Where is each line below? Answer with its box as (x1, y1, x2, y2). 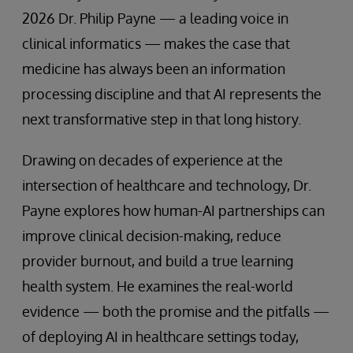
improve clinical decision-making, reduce (22, 227, 281, 244)
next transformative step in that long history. (22, 110, 301, 128)
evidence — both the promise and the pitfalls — (22, 303, 329, 320)
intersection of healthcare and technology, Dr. (22, 176, 311, 194)
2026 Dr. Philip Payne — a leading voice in (22, 9, 288, 27)
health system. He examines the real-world (22, 277, 293, 295)
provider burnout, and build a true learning (22, 252, 293, 269)
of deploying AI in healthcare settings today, (22, 328, 299, 345)
